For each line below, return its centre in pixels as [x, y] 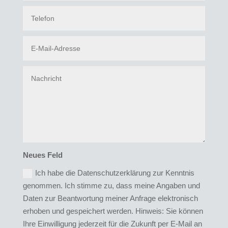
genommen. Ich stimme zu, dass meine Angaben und [112, 185]
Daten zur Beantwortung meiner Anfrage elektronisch [111, 198]
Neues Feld [43, 155]
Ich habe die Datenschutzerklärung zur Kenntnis [115, 173]
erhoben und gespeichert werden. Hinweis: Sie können [113, 211]
